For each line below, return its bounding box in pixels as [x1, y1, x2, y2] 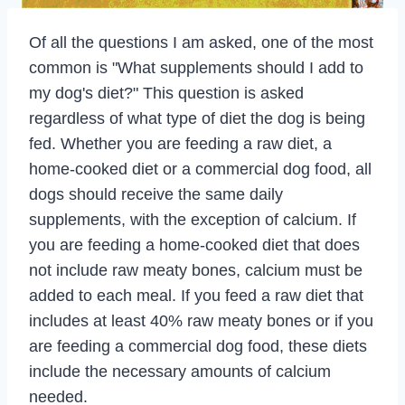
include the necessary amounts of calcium [29, 363, 331, 381]
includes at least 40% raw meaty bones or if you [29, 312, 373, 330]
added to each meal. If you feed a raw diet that [29, 287, 363, 305]
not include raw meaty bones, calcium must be [29, 261, 363, 279]
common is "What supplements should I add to [29, 59, 363, 77]
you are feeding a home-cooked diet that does [29, 236, 360, 254]
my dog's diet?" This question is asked [29, 84, 304, 102]
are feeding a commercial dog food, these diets [29, 337, 367, 355]
